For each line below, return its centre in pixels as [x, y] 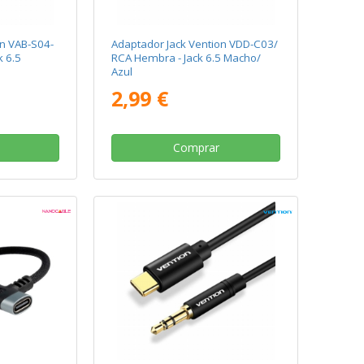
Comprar [196, 147]
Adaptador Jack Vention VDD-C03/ [195, 43]
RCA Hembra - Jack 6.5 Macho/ [186, 57]
